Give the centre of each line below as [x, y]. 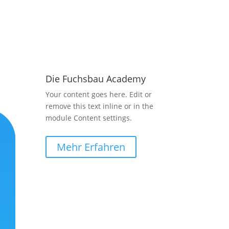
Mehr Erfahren [91, 147]
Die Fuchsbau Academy [96, 78]
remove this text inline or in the [100, 106]
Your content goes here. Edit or [99, 94]
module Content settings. [89, 118]
